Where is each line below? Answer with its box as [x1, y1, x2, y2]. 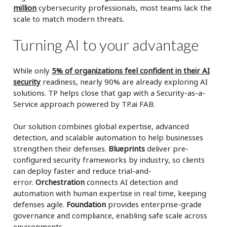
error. [13, 176, 36, 187]
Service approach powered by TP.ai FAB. [13, 98, 156, 109]
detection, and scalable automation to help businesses [13, 132, 204, 142]
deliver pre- [147, 143, 189, 154]
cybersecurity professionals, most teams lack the [36, 2, 212, 13]
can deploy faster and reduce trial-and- [13, 165, 152, 176]
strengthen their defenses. [13, 143, 109, 154]
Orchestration [35, 176, 85, 187]
